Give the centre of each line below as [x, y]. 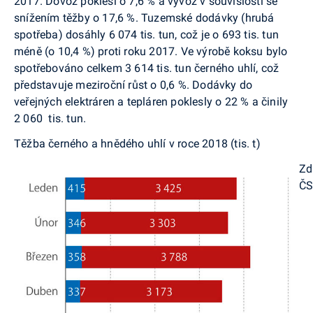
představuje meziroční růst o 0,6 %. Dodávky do [133, 85]
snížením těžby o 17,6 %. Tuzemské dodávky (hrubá [144, 17]
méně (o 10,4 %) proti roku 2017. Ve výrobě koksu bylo [151, 51]
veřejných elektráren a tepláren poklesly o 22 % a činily [151, 101]
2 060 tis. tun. [50, 118]
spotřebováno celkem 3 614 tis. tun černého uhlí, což [147, 68]
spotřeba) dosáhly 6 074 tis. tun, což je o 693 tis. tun [146, 34]
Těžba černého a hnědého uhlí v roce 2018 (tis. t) [137, 143]
